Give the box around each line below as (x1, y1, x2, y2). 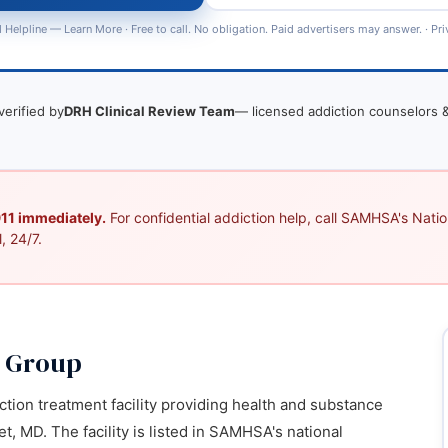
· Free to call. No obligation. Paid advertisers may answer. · (121, 22, 431, 36)
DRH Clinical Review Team (64, 103, 236, 119)
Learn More (63, 22, 122, 36)
